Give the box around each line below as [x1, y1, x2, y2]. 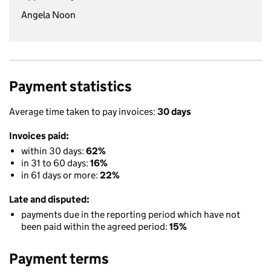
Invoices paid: [9, 130, 69, 142]
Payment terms [9, 250, 109, 267]
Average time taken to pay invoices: [9, 106, 157, 117]
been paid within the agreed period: [21, 221, 169, 232]
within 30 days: [21, 145, 86, 157]
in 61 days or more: [21, 169, 100, 181]
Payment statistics [9, 77, 132, 95]
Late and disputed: [9, 194, 90, 205]
